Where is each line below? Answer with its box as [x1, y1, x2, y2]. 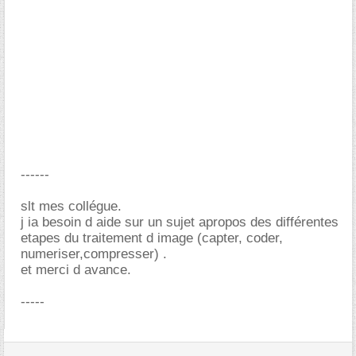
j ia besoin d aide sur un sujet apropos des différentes [21, 215, 339, 230]
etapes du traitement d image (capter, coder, [21, 230, 283, 246]
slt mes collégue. [21, 199, 122, 214]
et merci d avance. [21, 262, 131, 277]
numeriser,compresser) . [21, 246, 167, 261]
